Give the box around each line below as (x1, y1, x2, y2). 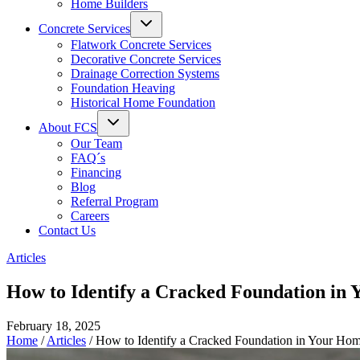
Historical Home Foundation (71, 96, 215, 109)
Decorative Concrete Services (71, 52, 221, 66)
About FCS (39, 121, 97, 134)
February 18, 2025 (6, 318, 100, 333)
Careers (71, 209, 109, 223)
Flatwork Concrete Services (71, 38, 211, 51)
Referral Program (71, 194, 158, 208)
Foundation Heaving (71, 81, 175, 95)
